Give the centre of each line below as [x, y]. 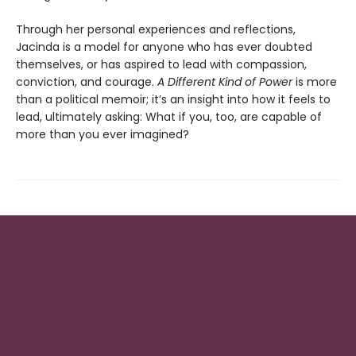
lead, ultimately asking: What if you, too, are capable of [169, 116]
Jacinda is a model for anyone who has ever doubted [164, 46]
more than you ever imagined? [103, 134]
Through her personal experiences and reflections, [156, 29]
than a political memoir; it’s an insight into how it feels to [173, 99]
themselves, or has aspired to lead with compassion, [161, 64]
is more [315, 81]
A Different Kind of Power [225, 81]
